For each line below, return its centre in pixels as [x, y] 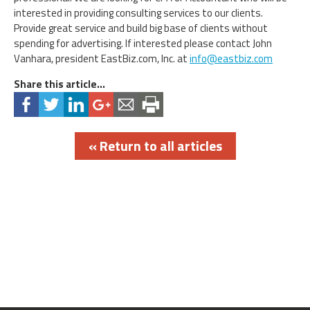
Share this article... [60, 84]
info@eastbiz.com [231, 58]
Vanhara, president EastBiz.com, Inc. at [102, 58]
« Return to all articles [155, 145]
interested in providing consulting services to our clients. [138, 12]
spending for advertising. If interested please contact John [143, 43]
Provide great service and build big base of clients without [141, 28]
